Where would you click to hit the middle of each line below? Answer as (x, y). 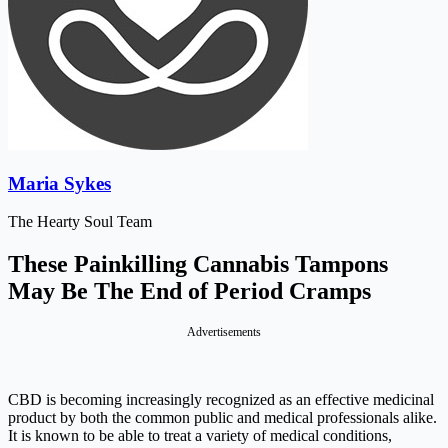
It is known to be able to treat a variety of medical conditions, (200, 436)
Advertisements (224, 332)
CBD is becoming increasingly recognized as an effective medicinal (221, 400)
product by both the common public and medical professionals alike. (222, 418)
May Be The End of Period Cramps (189, 291)
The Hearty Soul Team (80, 222)
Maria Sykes (59, 183)
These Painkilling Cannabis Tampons (198, 264)
